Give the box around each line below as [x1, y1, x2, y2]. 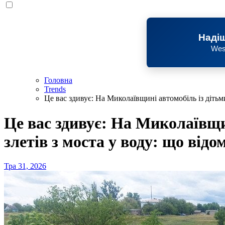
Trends [44, 85, 66, 94]
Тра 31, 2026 [4, 162, 46, 171]
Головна [44, 76, 72, 85]
